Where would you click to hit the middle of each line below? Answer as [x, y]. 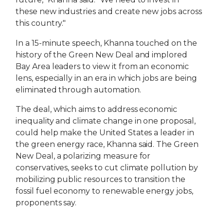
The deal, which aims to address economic [97, 109]
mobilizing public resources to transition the [100, 180]
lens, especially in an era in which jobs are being [106, 78]
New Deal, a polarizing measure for [83, 156]
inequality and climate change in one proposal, [106, 121]
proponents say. [46, 203]
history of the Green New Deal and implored [101, 54]
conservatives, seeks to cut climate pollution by [107, 168]
